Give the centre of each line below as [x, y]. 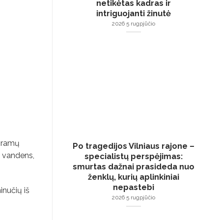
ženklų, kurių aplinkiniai [133, 177]
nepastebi [133, 187]
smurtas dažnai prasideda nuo [133, 166]
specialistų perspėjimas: [133, 156]
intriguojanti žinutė [133, 13]
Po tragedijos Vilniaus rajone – [133, 146]
